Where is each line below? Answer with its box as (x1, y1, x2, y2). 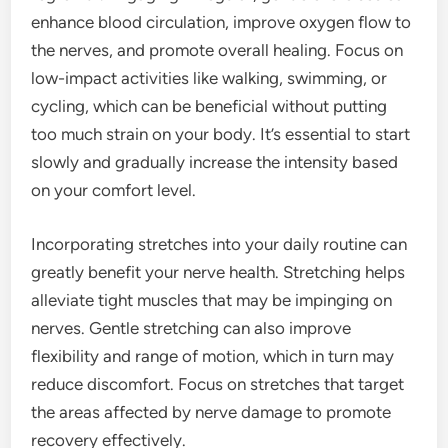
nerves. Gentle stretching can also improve (31, 317, 352, 338)
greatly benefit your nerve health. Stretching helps (31, 261, 406, 282)
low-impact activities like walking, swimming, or (31, 68, 388, 89)
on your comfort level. (31, 180, 197, 201)
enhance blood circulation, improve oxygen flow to (31, 12, 412, 33)
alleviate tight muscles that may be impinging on (31, 289, 393, 310)
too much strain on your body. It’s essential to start (31, 124, 411, 145)
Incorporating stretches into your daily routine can (31, 233, 408, 254)
